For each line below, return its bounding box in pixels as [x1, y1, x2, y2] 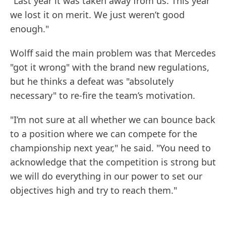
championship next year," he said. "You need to [10, 142, 211, 154]
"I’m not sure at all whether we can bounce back [10, 114, 215, 126]
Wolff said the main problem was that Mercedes [10, 47, 216, 60]
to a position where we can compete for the [10, 128, 197, 140]
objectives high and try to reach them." [10, 184, 177, 197]
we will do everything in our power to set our [10, 170, 202, 183]
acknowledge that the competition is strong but [10, 156, 216, 168]
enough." [10, 23, 49, 35]
